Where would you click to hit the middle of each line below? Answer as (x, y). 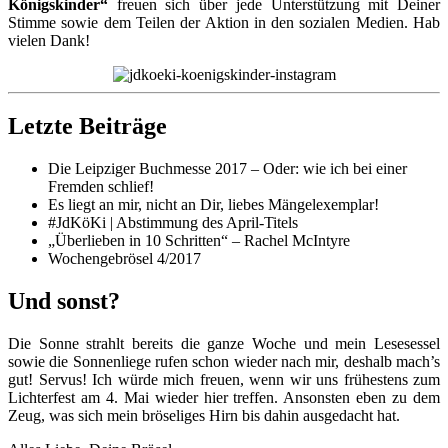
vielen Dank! (49, 40)
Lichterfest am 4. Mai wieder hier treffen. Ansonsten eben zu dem (224, 398)
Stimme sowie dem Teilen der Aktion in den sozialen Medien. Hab (224, 22)
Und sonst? (64, 301)
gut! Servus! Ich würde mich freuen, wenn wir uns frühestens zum (224, 380)
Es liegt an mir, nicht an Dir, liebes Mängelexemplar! (213, 205)
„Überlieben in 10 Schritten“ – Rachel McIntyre (199, 241)
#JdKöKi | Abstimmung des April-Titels (173, 223)
